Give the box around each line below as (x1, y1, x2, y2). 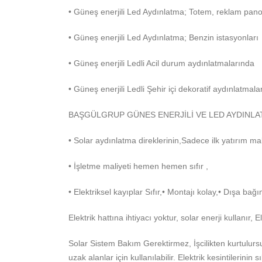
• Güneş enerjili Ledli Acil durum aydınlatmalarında (68, 58, 254, 68)
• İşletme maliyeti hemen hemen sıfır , (68, 161, 208, 171)
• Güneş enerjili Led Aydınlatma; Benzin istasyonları (68, 33, 261, 42)
